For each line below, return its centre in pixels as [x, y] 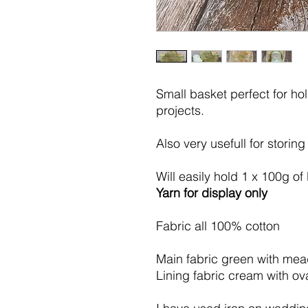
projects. [180, 110]
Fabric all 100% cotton [218, 225]
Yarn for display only [212, 192]
